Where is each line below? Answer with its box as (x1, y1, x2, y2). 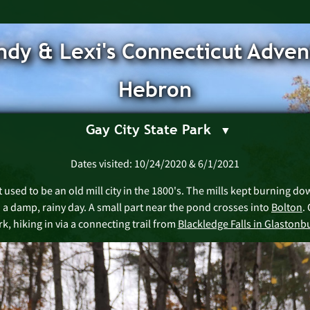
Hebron (118, 77, 192, 102)
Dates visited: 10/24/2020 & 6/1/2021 (71, 156, 239, 170)
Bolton (271, 200, 302, 214)
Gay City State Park (86, 121, 211, 137)
